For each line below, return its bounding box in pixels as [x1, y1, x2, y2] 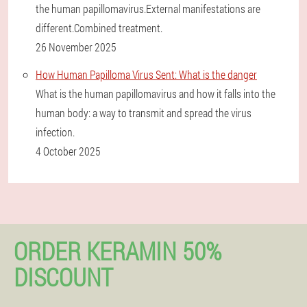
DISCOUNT [14, 260, 113, 293]
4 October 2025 [36, 144, 101, 158]
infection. [36, 125, 75, 139]
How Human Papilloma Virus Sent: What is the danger [36, 67, 257, 82]
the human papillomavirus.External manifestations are [36, 1, 260, 16]
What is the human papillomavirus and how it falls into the [36, 86, 275, 101]
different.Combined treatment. [36, 21, 162, 35]
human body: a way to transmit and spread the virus [36, 106, 251, 120]
